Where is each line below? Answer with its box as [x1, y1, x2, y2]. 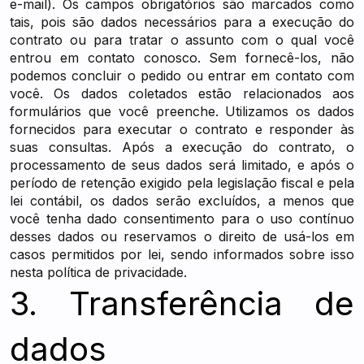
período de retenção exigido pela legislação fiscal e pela [10, 175, 354, 191]
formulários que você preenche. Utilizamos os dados [10, 103, 354, 119]
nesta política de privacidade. [10, 264, 187, 280]
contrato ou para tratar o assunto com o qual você [10, 32, 354, 48]
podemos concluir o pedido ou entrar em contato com [10, 67, 354, 84]
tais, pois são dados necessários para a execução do [10, 14, 354, 30]
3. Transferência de [10, 284, 354, 323]
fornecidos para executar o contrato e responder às [10, 121, 354, 137]
